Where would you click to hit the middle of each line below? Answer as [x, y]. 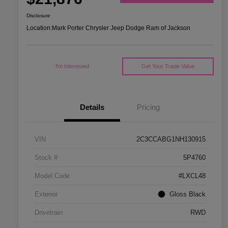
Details [92, 107]
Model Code [52, 176]
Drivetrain [49, 213]
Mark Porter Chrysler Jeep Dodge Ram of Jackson [121, 28]
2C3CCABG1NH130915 [171, 139]
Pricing [148, 107]
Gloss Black [188, 194]
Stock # [46, 158]
